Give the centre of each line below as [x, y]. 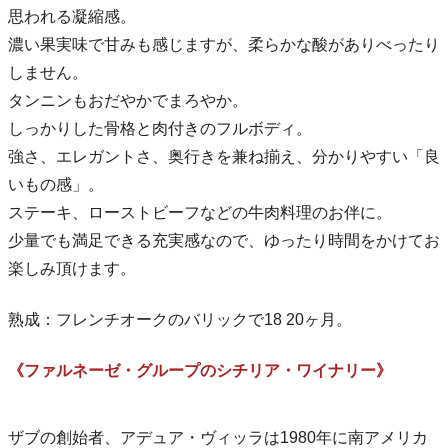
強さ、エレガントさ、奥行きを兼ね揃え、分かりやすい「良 [224, 156]
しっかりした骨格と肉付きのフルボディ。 [160, 128]
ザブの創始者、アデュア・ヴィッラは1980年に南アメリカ [218, 437]
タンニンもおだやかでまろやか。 [128, 100]
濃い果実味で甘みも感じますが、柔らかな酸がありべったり [224, 44]
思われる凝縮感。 [72, 16]
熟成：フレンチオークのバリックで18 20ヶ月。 [180, 319]
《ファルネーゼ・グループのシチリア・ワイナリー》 [200, 370]
